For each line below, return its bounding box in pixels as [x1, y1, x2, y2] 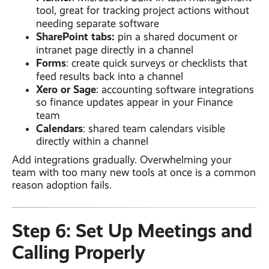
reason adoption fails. [12, 179, 112, 192]
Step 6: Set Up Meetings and [12, 219, 252, 243]
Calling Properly [12, 241, 145, 264]
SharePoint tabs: [36, 30, 115, 43]
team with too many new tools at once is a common [12, 166, 256, 179]
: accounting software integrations [96, 83, 254, 96]
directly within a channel [36, 135, 148, 148]
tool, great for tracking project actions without [36, 4, 249, 17]
